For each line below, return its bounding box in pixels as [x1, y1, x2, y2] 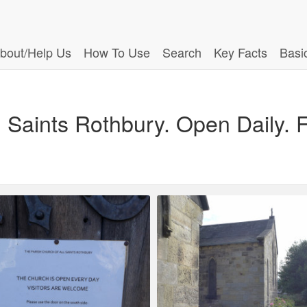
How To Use [84, 43, 150, 61]
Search [162, 43, 201, 61]
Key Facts [214, 43, 267, 61]
